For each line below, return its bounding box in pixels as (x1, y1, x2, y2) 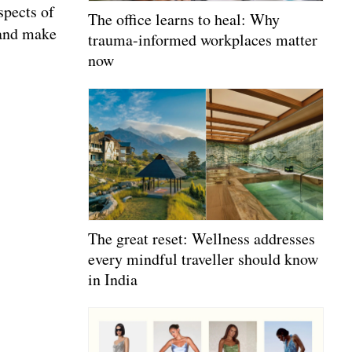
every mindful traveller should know (88, 248, 318, 270)
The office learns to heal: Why (88, 8, 280, 30)
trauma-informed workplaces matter (88, 28, 317, 50)
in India (88, 269, 137, 291)
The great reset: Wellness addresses (88, 228, 315, 250)
